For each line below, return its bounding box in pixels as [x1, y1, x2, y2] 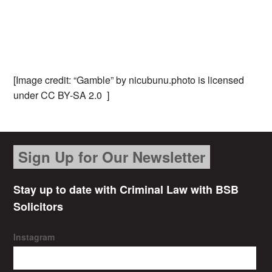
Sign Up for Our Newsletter [18, 146, 206, 168]
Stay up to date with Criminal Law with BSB [13, 182, 239, 198]
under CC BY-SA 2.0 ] [13, 88, 110, 103]
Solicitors [13, 199, 64, 215]
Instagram [13, 231, 55, 243]
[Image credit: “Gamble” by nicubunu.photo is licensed [13, 73, 245, 87]
